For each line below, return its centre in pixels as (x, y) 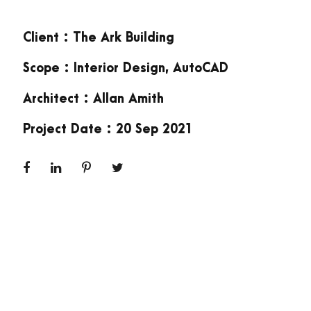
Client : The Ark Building (98, 37)
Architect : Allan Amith (93, 99)
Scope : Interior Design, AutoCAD (125, 68)
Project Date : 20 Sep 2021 (108, 129)
